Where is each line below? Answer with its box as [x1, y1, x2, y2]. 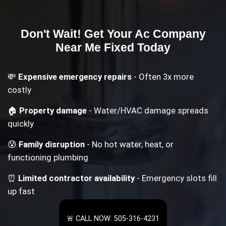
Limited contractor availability [18, 173, 135, 184]
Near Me [55, 41, 101, 54]
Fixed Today [101, 41, 171, 54]
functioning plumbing [8, 152, 89, 163]
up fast [8, 186, 35, 197]
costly [8, 84, 32, 95]
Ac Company [134, 27, 206, 41]
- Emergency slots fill [135, 173, 217, 184]
